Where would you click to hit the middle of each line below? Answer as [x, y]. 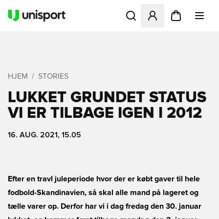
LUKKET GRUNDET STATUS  [109, 98]
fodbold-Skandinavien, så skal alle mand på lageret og [103, 193]
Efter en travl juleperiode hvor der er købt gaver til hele [104, 179]
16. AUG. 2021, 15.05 [44, 135]
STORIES [53, 76]
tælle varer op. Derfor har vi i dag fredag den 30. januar [105, 206]
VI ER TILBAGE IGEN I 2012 [105, 113]
